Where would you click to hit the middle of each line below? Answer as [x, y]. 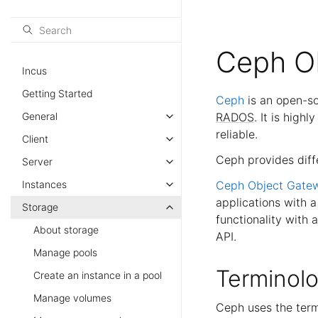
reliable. [237, 134]
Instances [44, 184]
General [40, 116]
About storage [66, 230]
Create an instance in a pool [98, 275]
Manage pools [65, 252]
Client [35, 139]
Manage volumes [72, 298]
